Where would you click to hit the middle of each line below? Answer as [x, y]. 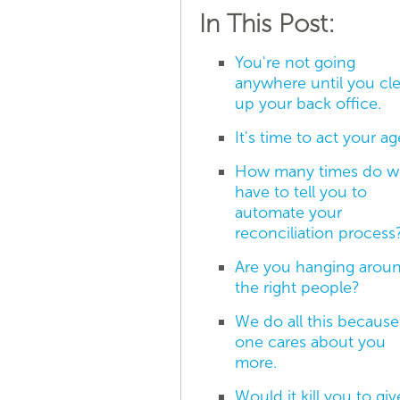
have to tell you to [301, 192]
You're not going [295, 62]
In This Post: [267, 23]
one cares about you [310, 342]
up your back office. [308, 103]
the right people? [297, 287]
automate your [288, 212]
